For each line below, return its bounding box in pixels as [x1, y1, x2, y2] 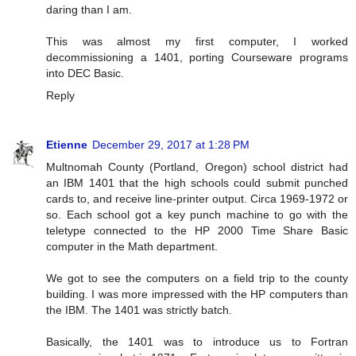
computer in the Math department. [46, 239, 218, 253]
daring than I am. [46, 2, 132, 16]
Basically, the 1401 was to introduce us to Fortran [46, 335, 348, 348]
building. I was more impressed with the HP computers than [46, 287, 348, 300]
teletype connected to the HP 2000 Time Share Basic [46, 223, 348, 237]
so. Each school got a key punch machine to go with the [46, 207, 348, 221]
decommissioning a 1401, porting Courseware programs [46, 50, 348, 64]
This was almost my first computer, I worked [46, 34, 348, 48]
